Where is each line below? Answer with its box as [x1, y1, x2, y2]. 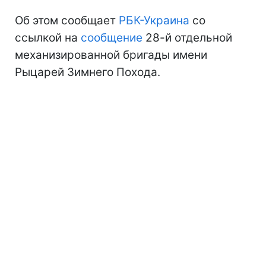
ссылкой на [15, 30, 81, 45]
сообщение [81, 30, 142, 45]
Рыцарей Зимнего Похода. [15, 65, 160, 79]
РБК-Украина [119, 13, 189, 27]
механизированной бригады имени [15, 47, 207, 62]
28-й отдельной [142, 30, 232, 45]
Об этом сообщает [15, 13, 119, 27]
